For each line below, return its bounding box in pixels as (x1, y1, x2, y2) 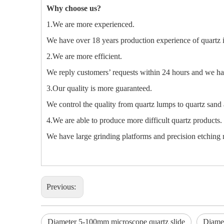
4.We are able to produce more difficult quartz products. (46, 116, 222, 124)
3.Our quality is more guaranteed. (46, 84, 152, 92)
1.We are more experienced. (46, 20, 134, 28)
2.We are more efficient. (46, 52, 122, 60)
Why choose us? (46, 4, 101, 12)
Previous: (46, 182, 78, 191)
